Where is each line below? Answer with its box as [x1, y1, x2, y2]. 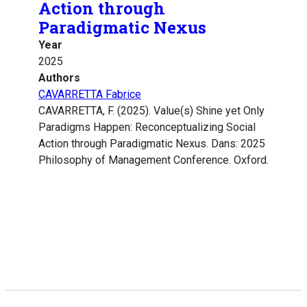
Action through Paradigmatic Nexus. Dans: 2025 [38, 137, 265, 151]
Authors [38, 71, 80, 85]
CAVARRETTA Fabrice [38, 88, 141, 101]
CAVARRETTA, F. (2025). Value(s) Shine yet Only [38, 104, 265, 118]
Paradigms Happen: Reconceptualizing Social [38, 121, 256, 134]
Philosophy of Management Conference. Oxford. [38, 153, 269, 167]
